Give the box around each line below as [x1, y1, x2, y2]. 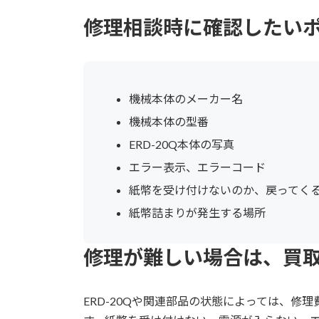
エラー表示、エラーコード [129, 159, 266, 174]
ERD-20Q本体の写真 [129, 137, 234, 151]
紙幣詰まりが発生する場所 [129, 205, 266, 219]
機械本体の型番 [129, 114, 209, 128]
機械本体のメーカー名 [129, 91, 243, 105]
